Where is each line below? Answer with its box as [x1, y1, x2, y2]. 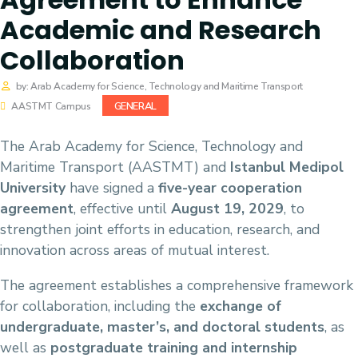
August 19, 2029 [171, 199, 284, 219]
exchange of [200, 296, 281, 316]
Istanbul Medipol [230, 157, 344, 177]
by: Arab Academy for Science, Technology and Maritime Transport [15, 80, 303, 93]
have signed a [66, 178, 158, 198]
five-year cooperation [158, 178, 302, 198]
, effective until [74, 199, 171, 219]
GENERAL [113, 99, 157, 114]
